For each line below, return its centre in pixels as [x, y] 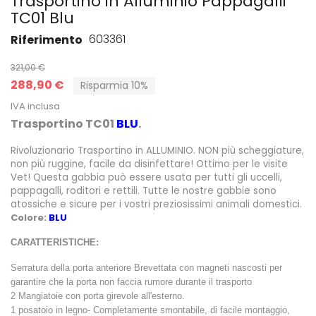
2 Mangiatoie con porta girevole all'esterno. [99, 296]
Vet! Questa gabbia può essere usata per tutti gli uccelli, [146, 177]
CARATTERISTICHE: [55, 242]
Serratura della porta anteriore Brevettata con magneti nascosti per [146, 267]
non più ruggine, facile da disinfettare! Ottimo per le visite [149, 164]
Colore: [30, 217]
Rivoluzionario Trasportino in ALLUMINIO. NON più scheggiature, [157, 150]
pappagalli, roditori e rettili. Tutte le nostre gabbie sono [144, 190]
